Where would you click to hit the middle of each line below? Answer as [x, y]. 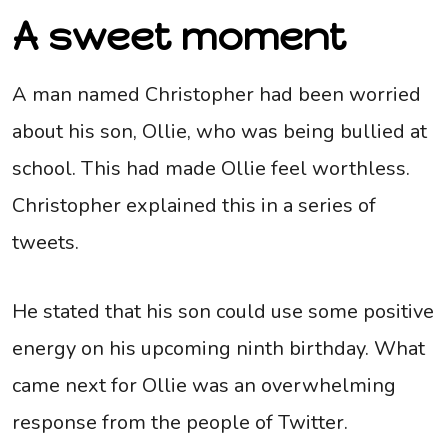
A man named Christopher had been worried [216, 95]
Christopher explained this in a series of [194, 206]
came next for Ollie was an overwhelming [204, 386]
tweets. [45, 243]
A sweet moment [179, 36]
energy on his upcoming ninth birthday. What [218, 349]
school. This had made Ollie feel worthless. [211, 169]
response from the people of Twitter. [180, 423]
